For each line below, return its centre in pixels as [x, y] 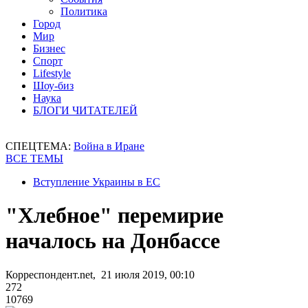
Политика [84, 11]
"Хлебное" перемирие [114, 216]
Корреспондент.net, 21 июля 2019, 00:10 [100, 274]
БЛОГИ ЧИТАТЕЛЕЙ [85, 110]
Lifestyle [52, 73]
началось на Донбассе [113, 241]
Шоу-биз [53, 86]
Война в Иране [109, 146]
